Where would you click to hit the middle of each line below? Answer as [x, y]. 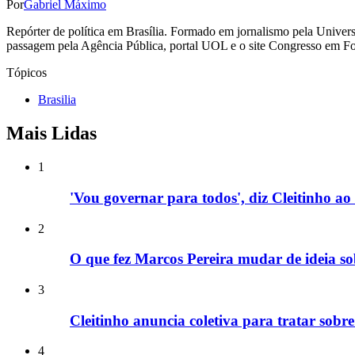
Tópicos [27, 73]
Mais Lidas [52, 134]
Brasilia [57, 100]
